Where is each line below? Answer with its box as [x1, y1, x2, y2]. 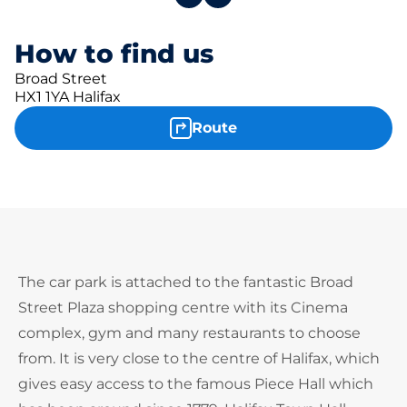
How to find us [15, 38, 213, 69]
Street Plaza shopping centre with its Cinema [18, 299, 348, 316]
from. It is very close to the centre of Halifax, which [18, 350, 380, 367]
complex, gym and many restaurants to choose [18, 324, 361, 342]
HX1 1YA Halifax [15, 88, 121, 105]
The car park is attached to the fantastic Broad [18, 273, 353, 291]
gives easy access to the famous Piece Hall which [18, 375, 373, 392]
